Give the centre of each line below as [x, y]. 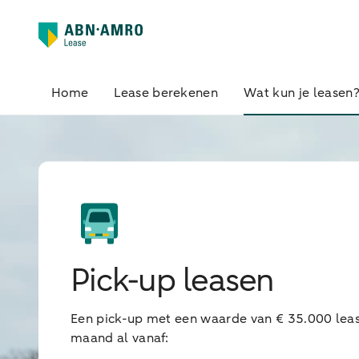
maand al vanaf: [120, 338]
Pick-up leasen [173, 280]
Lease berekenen [166, 93]
